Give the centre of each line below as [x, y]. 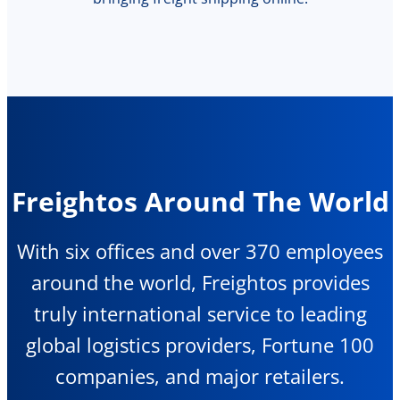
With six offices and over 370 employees [200, 250]
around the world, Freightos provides [200, 282]
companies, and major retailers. [200, 375]
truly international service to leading [200, 313]
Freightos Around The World [200, 201]
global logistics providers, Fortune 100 [200, 344]
